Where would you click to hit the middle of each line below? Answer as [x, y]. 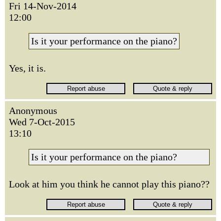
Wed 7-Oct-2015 [42, 122]
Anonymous [33, 110]
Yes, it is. [27, 68]
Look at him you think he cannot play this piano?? [109, 184]
